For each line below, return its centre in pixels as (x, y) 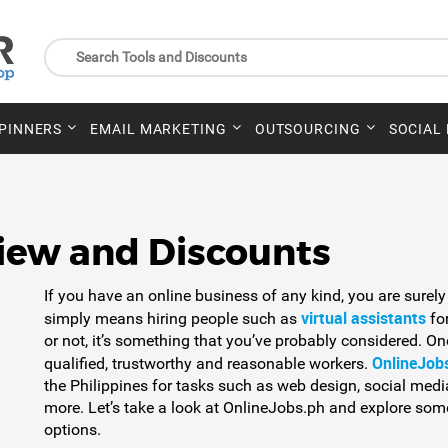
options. (72, 429)
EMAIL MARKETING (158, 129)
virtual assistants (363, 318)
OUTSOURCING (307, 129)
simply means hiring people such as (172, 318)
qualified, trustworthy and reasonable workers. (208, 363)
